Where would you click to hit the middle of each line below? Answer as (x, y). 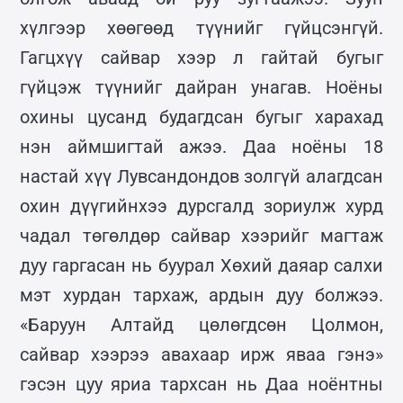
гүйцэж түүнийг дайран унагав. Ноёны (201, 87)
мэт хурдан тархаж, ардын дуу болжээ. (201, 295)
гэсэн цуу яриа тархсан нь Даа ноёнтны (201, 384)
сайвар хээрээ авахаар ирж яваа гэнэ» (201, 354)
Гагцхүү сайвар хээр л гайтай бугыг (201, 57)
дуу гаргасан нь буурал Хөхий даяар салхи (201, 265)
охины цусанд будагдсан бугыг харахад (201, 116)
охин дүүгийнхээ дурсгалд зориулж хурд (201, 206)
